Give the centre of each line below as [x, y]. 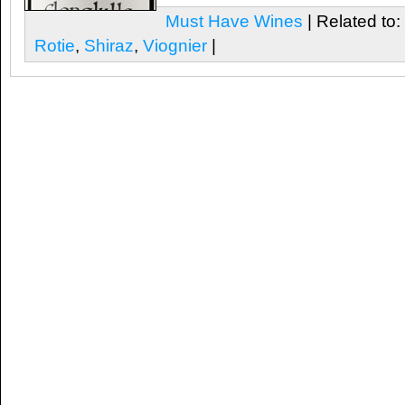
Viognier [175, 45]
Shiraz [109, 45]
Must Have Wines [234, 21]
